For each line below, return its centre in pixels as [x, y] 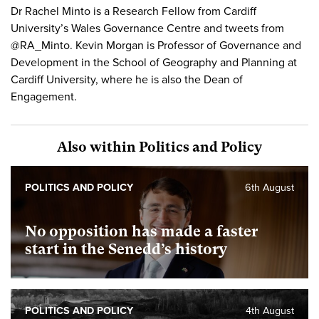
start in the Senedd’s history [126, 249]
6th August [270, 187]
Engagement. [44, 96]
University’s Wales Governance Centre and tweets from [147, 28]
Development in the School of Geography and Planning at [154, 62]
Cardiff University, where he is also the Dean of [127, 79]
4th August [270, 310]
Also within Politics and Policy [159, 147]
